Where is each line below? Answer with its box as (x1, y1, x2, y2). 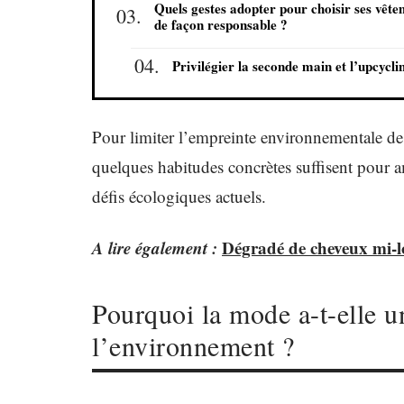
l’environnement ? (92, 327, 295, 363)
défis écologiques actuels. (92, 185, 266, 207)
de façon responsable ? (154, 14, 288, 34)
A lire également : (92, 235, 217, 260)
